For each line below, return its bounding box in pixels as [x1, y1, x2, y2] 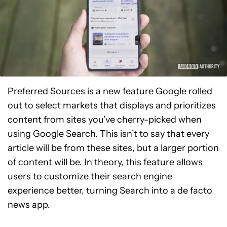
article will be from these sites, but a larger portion [8, 142, 219, 154]
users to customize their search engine [8, 171, 172, 182]
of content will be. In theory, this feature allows [8, 157, 203, 168]
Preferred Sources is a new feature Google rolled [8, 86, 212, 97]
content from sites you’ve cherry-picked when [8, 114, 202, 125]
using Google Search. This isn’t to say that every [8, 128, 209, 139]
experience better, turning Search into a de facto [8, 185, 212, 196]
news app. [8, 199, 50, 210]
